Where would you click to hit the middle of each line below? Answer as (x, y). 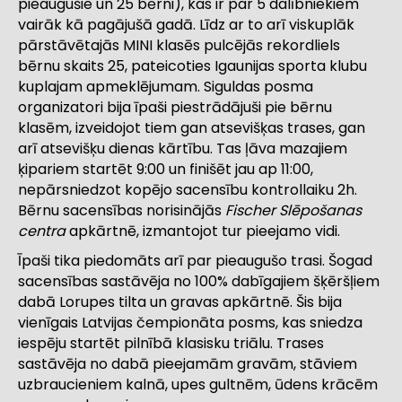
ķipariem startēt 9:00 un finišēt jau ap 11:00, (166, 170)
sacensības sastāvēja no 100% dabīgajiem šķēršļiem (199, 282)
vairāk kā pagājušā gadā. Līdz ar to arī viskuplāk (186, 25)
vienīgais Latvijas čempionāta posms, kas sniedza (190, 323)
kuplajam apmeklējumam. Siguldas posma (166, 87)
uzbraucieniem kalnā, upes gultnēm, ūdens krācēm (198, 385)
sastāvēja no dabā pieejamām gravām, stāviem (188, 364)
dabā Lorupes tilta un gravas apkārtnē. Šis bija (180, 302)
